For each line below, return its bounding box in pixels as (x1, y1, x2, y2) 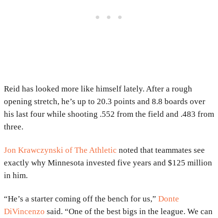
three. (4, 122, 23, 131)
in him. (4, 170, 28, 180)
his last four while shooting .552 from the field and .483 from (4, 109, 214, 119)
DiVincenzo (4, 206, 45, 216)
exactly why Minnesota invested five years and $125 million (4, 158, 212, 167)
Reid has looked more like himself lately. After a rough (4, 84, 192, 93)
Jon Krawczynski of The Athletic (4, 145, 117, 155)
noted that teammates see (117, 145, 205, 155)
